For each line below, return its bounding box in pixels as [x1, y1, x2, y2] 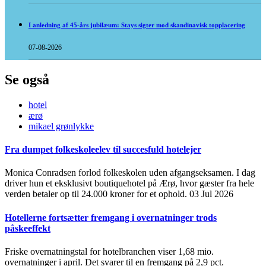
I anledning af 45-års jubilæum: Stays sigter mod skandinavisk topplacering [28, 21, 245, 28]
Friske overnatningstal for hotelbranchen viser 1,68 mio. [5, 246, 214, 256]
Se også [5, 71, 49, 87]
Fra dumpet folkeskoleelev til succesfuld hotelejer [5, 144, 201, 155]
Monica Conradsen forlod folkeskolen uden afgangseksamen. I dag [5, 167, 255, 178]
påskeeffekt [5, 223, 50, 233]
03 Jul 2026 [189, 189, 233, 199]
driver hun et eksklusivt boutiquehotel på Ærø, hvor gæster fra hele [5, 178, 254, 189]
